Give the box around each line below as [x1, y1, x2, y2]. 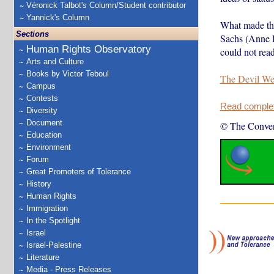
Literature [26, 253, 59, 262]
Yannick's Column [26, 13, 89, 22]
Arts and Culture [26, 57, 84, 66]
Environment [26, 143, 71, 152]
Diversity [26, 106, 57, 115]
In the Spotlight [26, 216, 80, 225]
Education [26, 130, 62, 139]
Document [26, 118, 62, 127]
